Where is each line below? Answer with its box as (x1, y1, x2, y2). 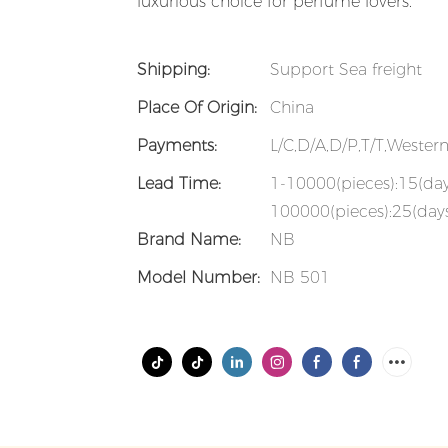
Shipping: (137, 60, 210, 80)
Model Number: (137, 268, 260, 288)
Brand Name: (137, 230, 241, 250)
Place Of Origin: (137, 98, 257, 118)
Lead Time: (137, 174, 221, 194)
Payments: (137, 136, 217, 156)
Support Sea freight (270, 60, 422, 80)
